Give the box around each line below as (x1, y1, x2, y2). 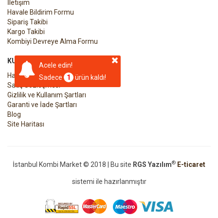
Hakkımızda (7, 71, 43, 79)
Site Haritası (7, 120, 44, 128)
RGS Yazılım (133, 160, 172, 168)
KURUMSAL (7, 56, 45, 65)
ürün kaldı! (73, 73, 106, 81)
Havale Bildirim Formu (7, 8, 74, 16)
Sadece (39, 73, 64, 81)
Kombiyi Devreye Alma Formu (7, 37, 98, 45)
